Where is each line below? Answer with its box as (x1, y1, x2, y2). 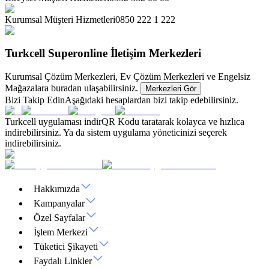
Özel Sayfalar (34, 213, 85, 223)
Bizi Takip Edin (5, 95, 65, 106)
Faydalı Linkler (34, 256, 92, 267)
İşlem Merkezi (34, 227, 88, 238)
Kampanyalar (34, 198, 85, 209)
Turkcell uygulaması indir (5, 116, 101, 127)
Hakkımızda (34, 184, 80, 195)
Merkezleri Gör (145, 84, 196, 94)
